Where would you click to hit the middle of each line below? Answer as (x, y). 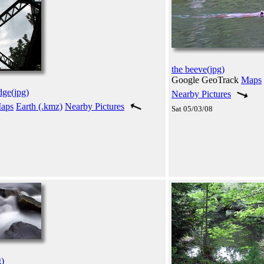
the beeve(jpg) (198, 69)
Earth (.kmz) (39, 106)
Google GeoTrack (206, 80)
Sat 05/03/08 (192, 108)
